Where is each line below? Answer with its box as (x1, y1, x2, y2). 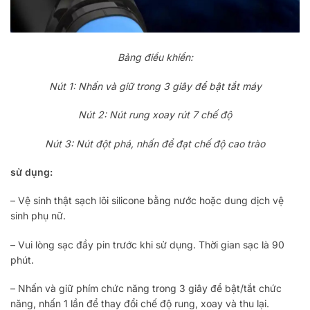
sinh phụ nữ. (10, 210, 66, 222)
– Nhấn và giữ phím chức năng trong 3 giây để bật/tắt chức (10, 282, 282, 295)
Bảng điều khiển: (117, 51, 193, 64)
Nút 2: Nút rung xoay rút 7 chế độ (78, 109, 232, 121)
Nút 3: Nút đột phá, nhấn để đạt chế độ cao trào (45, 137, 265, 149)
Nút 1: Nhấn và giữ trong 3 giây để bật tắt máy (48, 80, 262, 92)
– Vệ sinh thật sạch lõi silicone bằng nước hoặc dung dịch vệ (10, 194, 284, 207)
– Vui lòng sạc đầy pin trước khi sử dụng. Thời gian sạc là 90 (10, 238, 284, 250)
